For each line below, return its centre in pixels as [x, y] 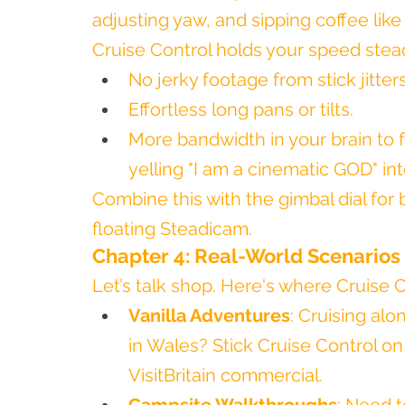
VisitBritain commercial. [226, 375]
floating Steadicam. [172, 229]
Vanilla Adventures [209, 316]
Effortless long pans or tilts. [241, 109]
